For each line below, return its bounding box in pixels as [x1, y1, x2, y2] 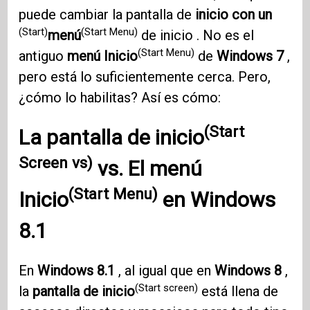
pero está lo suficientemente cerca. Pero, [19, 69, 271, 86]
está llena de [198, 283, 279, 300]
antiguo [19, 48, 68, 65]
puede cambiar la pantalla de [19, 6, 196, 24]
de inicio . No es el [138, 27, 255, 44]
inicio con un [195, 6, 273, 24]
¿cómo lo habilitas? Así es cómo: [19, 89, 221, 107]
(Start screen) [135, 281, 199, 294]
